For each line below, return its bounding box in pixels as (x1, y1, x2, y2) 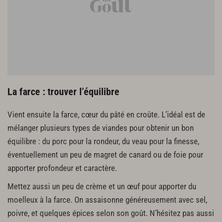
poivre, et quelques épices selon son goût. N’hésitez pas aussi (7, 208, 214, 218)
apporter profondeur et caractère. (7, 163, 117, 173)
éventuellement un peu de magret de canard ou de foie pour (7, 150, 203, 160)
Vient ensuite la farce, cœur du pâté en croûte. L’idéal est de (7, 110, 205, 119)
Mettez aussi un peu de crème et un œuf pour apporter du (7, 181, 196, 191)
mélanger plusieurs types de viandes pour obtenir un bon (7, 123, 194, 133)
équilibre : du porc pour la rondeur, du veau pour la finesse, (7, 136, 199, 146)
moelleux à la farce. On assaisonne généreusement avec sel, (7, 195, 207, 205)
